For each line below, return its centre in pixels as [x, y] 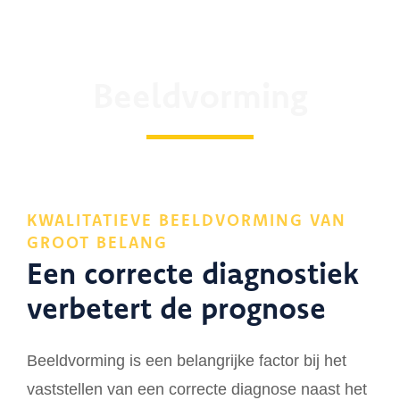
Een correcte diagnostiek [193, 276]
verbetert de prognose [176, 311]
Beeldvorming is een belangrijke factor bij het [187, 361]
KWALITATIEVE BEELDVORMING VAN [187, 221]
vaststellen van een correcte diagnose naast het [197, 389]
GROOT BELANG [97, 244]
